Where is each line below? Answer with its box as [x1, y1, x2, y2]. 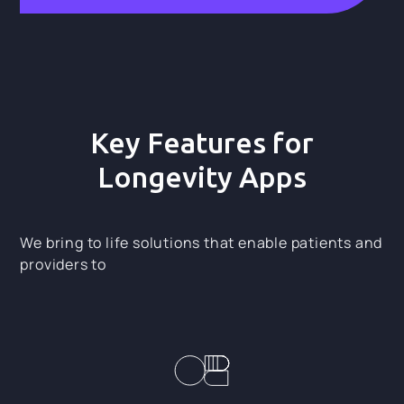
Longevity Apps [97, 160, 307, 193]
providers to [20, 253, 106, 274]
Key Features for [90, 125, 314, 159]
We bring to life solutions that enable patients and [20, 232, 383, 252]
